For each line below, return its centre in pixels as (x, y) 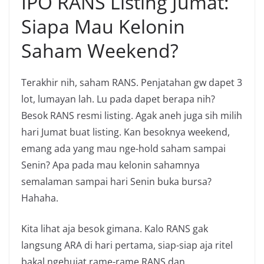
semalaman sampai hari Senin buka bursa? (116, 181)
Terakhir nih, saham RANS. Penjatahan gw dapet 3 (132, 82)
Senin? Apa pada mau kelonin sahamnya (110, 165)
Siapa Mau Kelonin (103, 26)
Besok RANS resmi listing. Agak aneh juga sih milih (132, 115)
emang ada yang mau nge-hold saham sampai (123, 148)
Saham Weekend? (100, 50)
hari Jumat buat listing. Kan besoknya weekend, (126, 132)
